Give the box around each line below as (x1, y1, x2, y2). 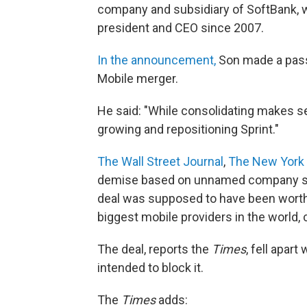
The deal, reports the (97, 241, 212, 256)
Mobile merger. (97, 71, 178, 86)
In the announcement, (97, 52, 216, 67)
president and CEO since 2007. (97, 20, 264, 35)
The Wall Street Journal (97, 153, 223, 169)
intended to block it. (97, 260, 204, 275)
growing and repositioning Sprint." (97, 121, 279, 136)
